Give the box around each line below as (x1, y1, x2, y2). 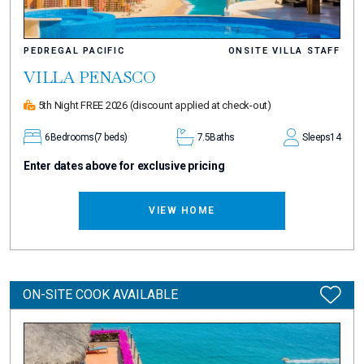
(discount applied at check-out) (129, 98, 271, 111)
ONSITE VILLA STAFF (227, 45, 340, 56)
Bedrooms (50, 131, 94, 143)
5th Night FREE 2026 (35, 98, 130, 111)
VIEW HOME (149, 204, 215, 216)
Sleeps (302, 131, 330, 143)
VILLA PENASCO (24, 66, 156, 88)
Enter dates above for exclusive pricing (24, 158, 225, 172)
